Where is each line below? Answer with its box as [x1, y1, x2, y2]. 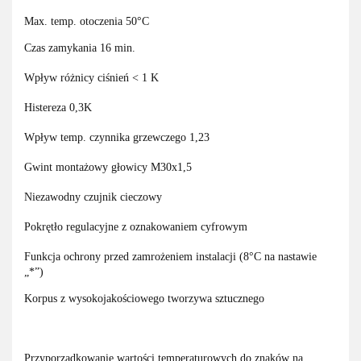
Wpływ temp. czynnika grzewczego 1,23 [24, 131, 210, 144]
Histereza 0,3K [24, 102, 92, 114]
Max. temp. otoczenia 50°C [24, 15, 149, 28]
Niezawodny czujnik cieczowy [24, 191, 162, 204]
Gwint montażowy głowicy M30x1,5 [24, 161, 192, 174]
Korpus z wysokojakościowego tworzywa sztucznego [24, 293, 264, 305]
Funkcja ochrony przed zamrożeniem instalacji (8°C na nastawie [24, 251, 317, 263]
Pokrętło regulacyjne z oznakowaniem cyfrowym [24, 221, 247, 234]
